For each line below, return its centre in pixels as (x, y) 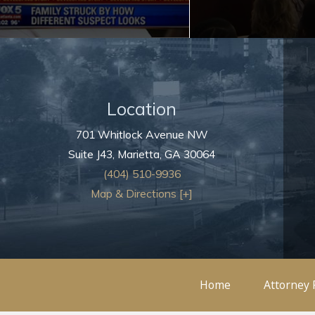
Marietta (139, 154)
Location (142, 108)
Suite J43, (93, 154)
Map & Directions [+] (142, 193)
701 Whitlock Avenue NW (142, 134)
